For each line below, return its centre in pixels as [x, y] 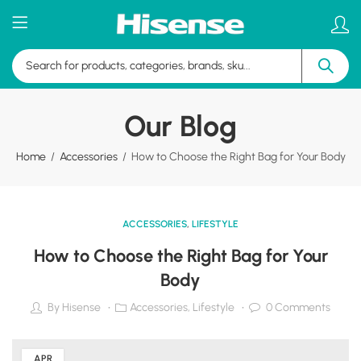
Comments [301, 308]
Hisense [81, 308]
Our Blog [180, 126]
